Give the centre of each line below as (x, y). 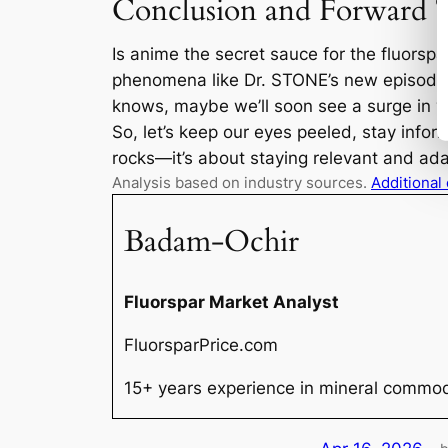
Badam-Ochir (212, 241)
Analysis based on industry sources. (241, 183)
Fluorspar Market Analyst (232, 302)
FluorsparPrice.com (201, 345)
